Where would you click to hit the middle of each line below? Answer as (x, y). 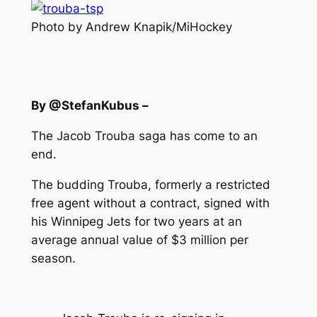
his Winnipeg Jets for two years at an (136, 221)
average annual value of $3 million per (139, 240)
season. (53, 258)
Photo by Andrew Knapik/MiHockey (131, 27)
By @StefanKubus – (90, 106)
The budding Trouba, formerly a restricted (150, 184)
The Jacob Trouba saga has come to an (144, 136)
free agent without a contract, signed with (150, 203)
